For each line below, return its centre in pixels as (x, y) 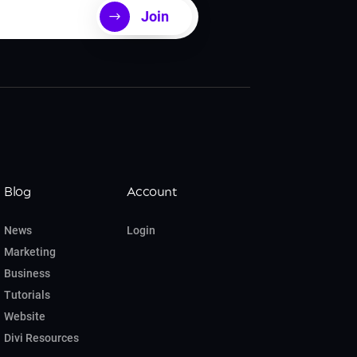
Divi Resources (42, 338)
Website (25, 317)
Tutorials (27, 295)
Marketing (30, 252)
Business (27, 274)
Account (152, 192)
